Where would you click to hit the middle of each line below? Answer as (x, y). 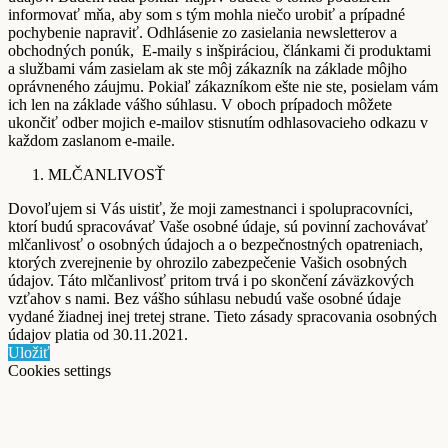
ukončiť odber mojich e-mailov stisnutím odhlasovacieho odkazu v (218, 122)
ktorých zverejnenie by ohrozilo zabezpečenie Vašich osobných (207, 262)
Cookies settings (59, 370)
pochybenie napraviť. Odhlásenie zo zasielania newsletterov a (202, 32)
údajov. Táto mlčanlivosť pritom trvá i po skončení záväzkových (211, 280)
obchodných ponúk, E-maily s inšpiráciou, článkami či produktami (219, 50)
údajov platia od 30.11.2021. (98, 334)
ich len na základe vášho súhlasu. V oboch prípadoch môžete (200, 104)
